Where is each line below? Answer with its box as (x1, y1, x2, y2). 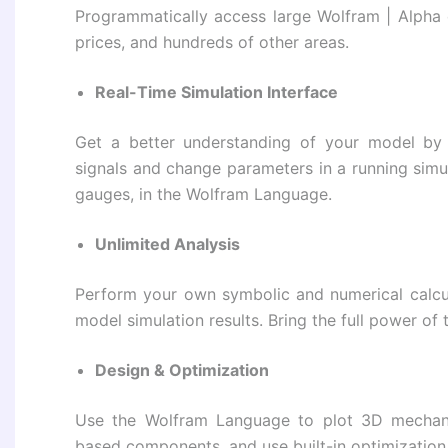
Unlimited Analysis (95, 234, 240, 255)
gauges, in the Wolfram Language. (75, 184, 332, 205)
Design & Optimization (95, 360, 269, 381)
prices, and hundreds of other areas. (75, 32, 349, 53)
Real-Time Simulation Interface (95, 82, 338, 103)
